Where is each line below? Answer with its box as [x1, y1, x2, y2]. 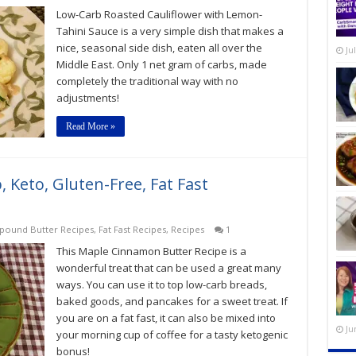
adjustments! [56, 91, 119, 105]
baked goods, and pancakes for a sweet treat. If [56, 294, 288, 308]
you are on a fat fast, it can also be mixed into [56, 311, 276, 325]
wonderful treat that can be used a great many [56, 261, 281, 275]
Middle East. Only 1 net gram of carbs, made [56, 57, 267, 72]
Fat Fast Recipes [98, 223, 166, 235]
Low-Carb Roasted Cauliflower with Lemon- [56, 7, 262, 21]
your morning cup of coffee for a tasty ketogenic [56, 327, 288, 342]
